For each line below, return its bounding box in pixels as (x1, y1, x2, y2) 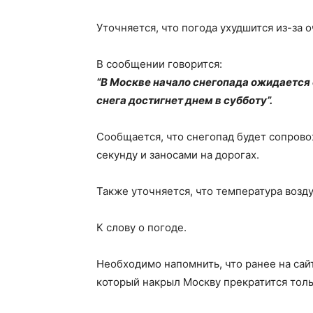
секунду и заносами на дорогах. (96, 148, 259, 161)
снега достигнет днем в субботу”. (96, 94, 272, 107)
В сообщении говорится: (96, 57, 222, 71)
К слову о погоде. (96, 221, 187, 234)
